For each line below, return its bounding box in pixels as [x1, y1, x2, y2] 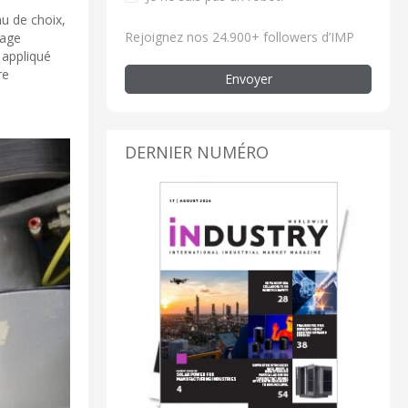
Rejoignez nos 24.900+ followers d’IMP [125, 27, 354, 46]
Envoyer [224, 69, 272, 87]
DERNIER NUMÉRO [125, 140, 269, 163]
